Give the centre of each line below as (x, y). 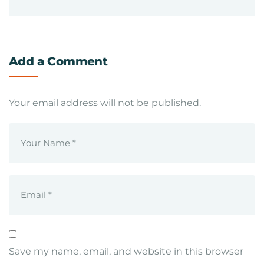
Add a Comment (58, 61)
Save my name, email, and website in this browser (126, 251)
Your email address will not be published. (105, 103)
